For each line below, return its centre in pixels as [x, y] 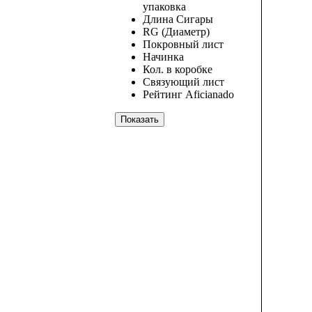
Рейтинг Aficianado [188, 95]
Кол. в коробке [178, 70]
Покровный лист [183, 45]
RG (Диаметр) [176, 32]
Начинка [163, 57]
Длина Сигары [178, 19]
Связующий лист [184, 82]
